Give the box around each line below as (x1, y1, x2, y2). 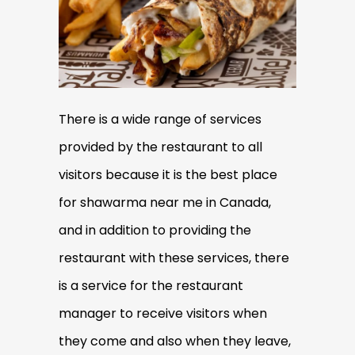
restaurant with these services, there (59, 248, 289, 267)
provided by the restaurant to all (59, 137, 262, 156)
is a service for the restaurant (59, 276, 243, 295)
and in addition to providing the (59, 220, 251, 239)
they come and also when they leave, (59, 331, 291, 350)
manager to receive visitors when (59, 303, 267, 323)
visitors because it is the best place (59, 165, 277, 184)
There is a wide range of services (59, 109, 261, 128)
